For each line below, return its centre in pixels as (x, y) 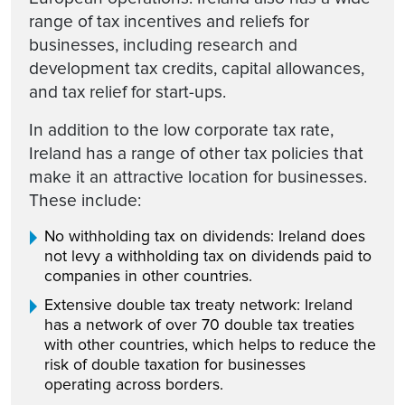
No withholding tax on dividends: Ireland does (205, 236)
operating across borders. (134, 384)
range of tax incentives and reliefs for (169, 21)
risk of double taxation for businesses (175, 364)
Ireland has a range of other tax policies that (196, 153)
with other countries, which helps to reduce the (210, 344)
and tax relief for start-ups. (127, 92)
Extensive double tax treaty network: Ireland (198, 305)
